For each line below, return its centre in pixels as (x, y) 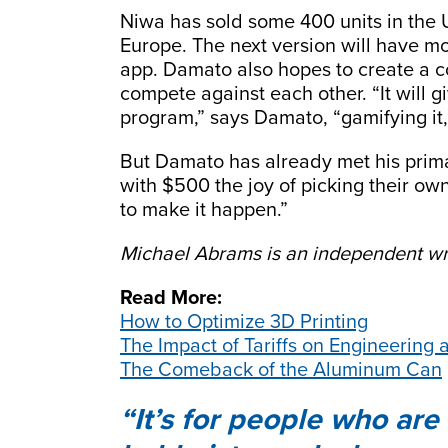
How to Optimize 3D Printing (244, 321)
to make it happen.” (204, 209)
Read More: (171, 297)
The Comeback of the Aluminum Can (281, 369)
